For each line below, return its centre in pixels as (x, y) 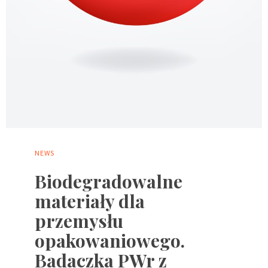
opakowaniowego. (110, 240)
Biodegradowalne (109, 181)
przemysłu (79, 220)
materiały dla (90, 201)
